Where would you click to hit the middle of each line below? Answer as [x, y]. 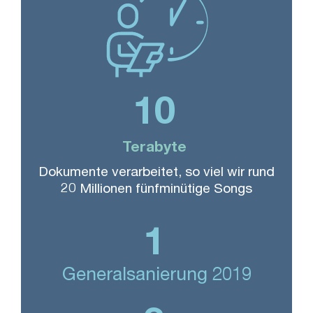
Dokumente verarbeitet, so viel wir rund [156, 173]
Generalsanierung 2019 [156, 276]
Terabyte [154, 148]
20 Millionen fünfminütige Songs [156, 189]
